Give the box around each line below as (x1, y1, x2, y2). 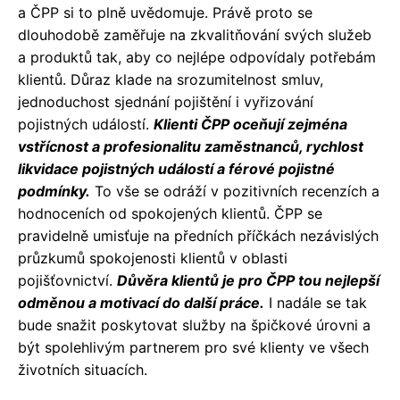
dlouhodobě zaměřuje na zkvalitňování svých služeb (18, 26, 371, 45)
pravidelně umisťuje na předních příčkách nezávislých (18, 227, 379, 246)
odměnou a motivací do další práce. (18, 294, 264, 312)
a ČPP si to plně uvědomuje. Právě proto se (18, 4, 312, 22)
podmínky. (18, 182, 90, 201)
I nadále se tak (264, 294, 367, 312)
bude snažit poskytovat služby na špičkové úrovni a (18, 316, 371, 335)
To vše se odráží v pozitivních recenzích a (90, 182, 379, 201)
